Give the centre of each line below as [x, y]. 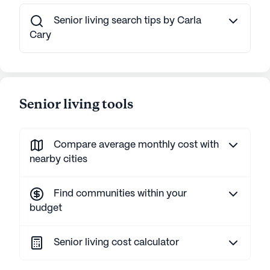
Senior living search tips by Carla [127, 21]
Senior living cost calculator [116, 243]
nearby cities [58, 160]
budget [46, 209]
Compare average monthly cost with [136, 145]
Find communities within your [120, 194]
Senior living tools [76, 105]
